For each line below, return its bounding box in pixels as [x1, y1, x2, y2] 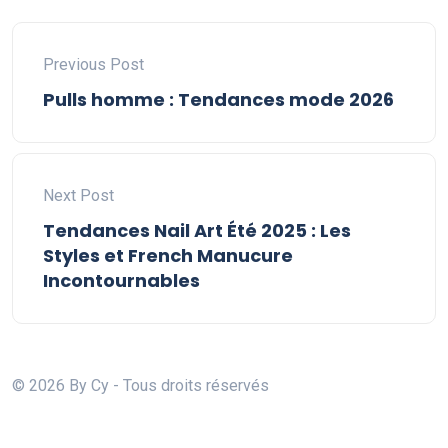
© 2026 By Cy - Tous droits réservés [12, 376, 269, 396]
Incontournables [43, 268, 200, 294]
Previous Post [43, 55, 144, 75]
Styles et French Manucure [43, 243, 293, 269]
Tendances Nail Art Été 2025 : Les [43, 218, 351, 244]
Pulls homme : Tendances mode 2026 [43, 87, 394, 113]
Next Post [43, 186, 114, 206]
